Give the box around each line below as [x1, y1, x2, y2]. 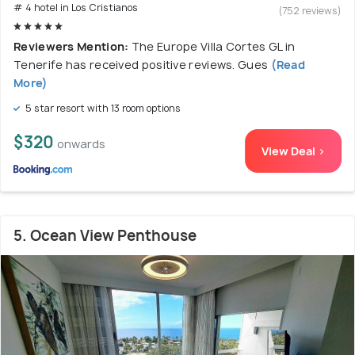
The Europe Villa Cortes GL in [131, 38, 296, 54]
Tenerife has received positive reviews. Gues [13, 56, 269, 72]
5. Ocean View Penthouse [13, 225, 197, 246]
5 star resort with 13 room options [23, 101, 181, 115]
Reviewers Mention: [13, 38, 132, 54]
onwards [57, 136, 105, 151]
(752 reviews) [279, 4, 342, 18]
